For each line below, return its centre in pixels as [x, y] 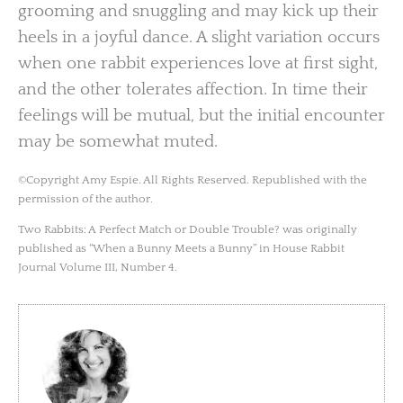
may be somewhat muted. [118, 141]
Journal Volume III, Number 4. [98, 268]
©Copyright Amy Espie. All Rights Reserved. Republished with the [193, 180]
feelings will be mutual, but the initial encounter [201, 115]
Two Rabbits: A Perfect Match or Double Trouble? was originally [188, 230]
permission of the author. [85, 199]
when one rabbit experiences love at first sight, [198, 63]
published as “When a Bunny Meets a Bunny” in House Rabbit [181, 249]
